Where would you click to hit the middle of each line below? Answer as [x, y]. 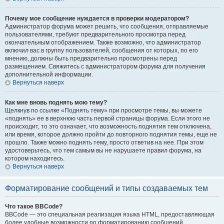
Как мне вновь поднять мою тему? [56, 102]
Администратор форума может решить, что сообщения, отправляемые [107, 26]
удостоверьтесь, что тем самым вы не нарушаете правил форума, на [103, 150]
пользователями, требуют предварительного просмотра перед [95, 34]
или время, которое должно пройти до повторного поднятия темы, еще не [111, 134]
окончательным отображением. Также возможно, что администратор [103, 42]
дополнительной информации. [49, 74]
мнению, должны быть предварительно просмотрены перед [91, 58]
